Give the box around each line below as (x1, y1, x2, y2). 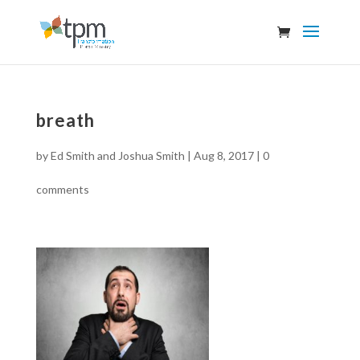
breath (35, 109, 95, 131)
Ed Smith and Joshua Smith (50, 149, 185, 162)
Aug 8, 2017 (193, 149, 254, 162)
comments (35, 182, 89, 196)
